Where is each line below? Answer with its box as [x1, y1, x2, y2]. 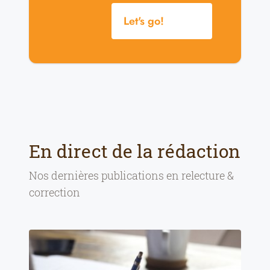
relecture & [181, 168, 234, 183]
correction [29, 184, 80, 199]
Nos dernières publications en [29, 168, 181, 183]
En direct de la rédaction [29, 139, 240, 163]
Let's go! [124, 13, 164, 29]
